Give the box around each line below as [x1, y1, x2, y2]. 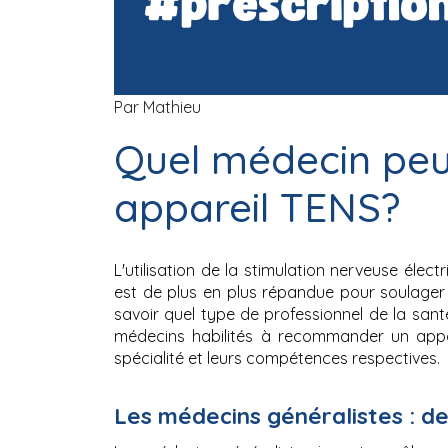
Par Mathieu [114, 97, 201, 117]
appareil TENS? [114, 182, 400, 232]
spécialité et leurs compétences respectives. [114, 348, 440, 368]
